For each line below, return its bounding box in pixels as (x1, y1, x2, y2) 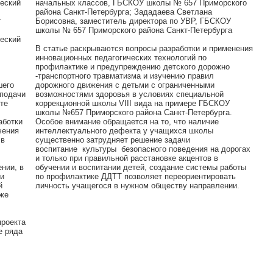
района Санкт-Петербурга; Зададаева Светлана (35, 7, 212, 16)
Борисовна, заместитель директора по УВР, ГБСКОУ (35, 16, 231, 26)
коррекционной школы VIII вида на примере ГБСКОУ (35, 99, 230, 108)
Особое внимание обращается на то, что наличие (35, 117, 219, 126)
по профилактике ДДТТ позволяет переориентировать (35, 172, 236, 181)
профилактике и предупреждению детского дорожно (35, 62, 230, 71)
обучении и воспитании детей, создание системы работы (35, 163, 246, 172)
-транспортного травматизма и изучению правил (35, 71, 214, 80)
